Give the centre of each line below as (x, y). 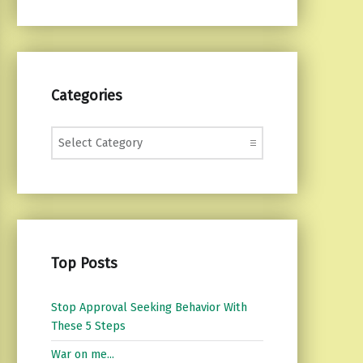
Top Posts (84, 263)
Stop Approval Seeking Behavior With (149, 307)
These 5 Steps (88, 326)
